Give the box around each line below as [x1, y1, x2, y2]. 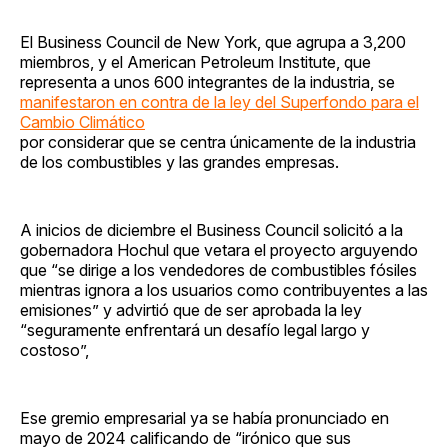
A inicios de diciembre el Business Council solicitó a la [20, 219, 403, 240]
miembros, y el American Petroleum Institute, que [20, 51, 371, 72]
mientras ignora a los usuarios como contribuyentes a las [20, 279, 428, 300]
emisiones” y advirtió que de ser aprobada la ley [20, 299, 362, 320]
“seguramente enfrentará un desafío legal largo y [20, 319, 370, 340]
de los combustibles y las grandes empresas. [20, 151, 339, 172]
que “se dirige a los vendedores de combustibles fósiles [20, 259, 417, 280]
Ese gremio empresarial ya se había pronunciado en [20, 407, 389, 428]
